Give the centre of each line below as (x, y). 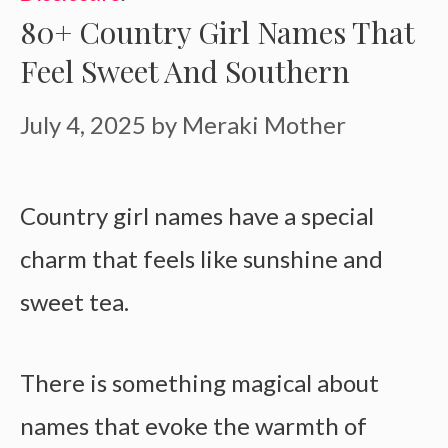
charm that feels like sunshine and (201, 258)
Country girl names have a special (197, 215)
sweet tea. (74, 301)
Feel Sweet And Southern (185, 71)
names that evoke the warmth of (193, 426)
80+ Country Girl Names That (217, 32)
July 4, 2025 (83, 124)
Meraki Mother (264, 124)
